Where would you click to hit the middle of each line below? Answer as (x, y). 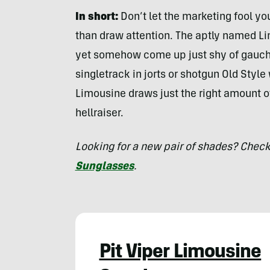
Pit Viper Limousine (180, 253)
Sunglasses (104, 167)
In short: (98, 17)
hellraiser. (99, 114)
